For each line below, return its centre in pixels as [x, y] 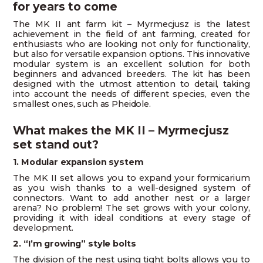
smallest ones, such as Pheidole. [82, 104]
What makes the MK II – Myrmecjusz [121, 131]
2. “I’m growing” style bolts [75, 244]
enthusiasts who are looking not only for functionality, [131, 44]
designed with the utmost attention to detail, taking [131, 84]
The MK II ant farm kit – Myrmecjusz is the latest [131, 24]
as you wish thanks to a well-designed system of [131, 188]
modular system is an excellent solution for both [131, 64]
